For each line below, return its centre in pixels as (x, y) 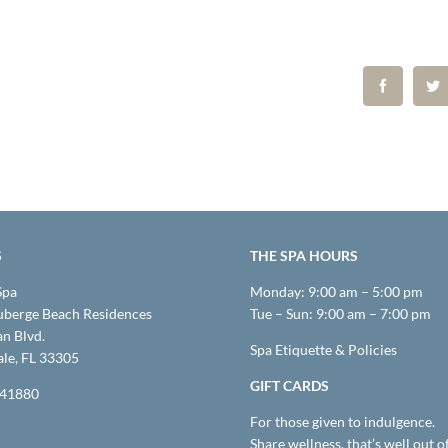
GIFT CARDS (289, 385)
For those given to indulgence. (342, 421)
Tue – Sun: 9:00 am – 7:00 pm (340, 313)
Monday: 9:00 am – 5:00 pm (336, 291)
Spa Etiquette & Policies (323, 349)
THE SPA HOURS (303, 255)
